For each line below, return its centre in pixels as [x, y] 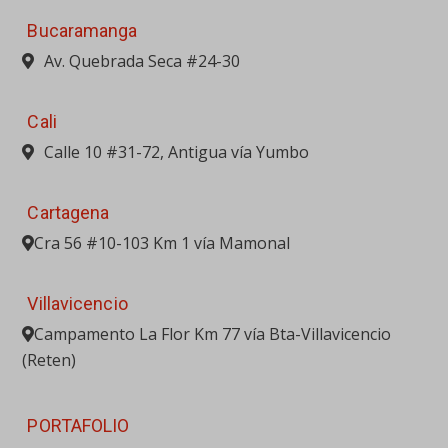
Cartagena [68, 212]
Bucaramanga [82, 30]
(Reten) [49, 359]
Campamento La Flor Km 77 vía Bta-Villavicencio [213, 333]
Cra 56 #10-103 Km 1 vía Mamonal [162, 242]
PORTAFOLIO [78, 425]
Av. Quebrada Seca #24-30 [142, 60]
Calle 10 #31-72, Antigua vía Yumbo [177, 151]
